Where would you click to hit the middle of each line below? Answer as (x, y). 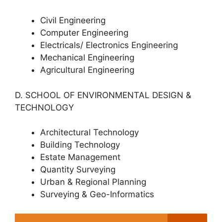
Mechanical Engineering (87, 57)
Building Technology (80, 145)
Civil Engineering (73, 20)
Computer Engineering (84, 33)
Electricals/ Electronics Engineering (109, 45)
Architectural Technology (89, 132)
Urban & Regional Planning (93, 182)
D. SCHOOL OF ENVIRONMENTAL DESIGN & (103, 95)
